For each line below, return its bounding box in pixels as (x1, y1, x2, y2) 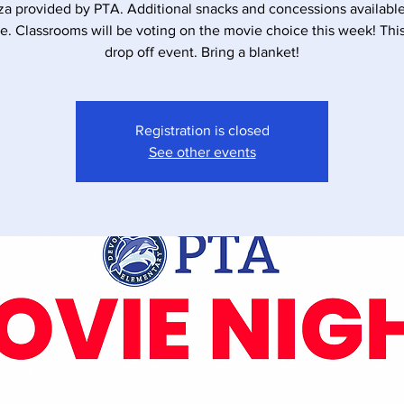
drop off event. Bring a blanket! (105, 44, 299, 60)
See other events (148, 144, 256, 160)
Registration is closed (134, 123, 270, 138)
